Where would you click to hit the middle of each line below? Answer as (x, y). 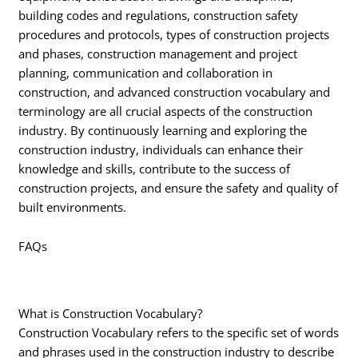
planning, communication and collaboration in (146, 72)
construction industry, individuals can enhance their (161, 149)
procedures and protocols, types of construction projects (174, 34)
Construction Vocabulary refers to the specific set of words (179, 332)
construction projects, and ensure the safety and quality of (179, 187)
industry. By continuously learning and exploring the (163, 130)
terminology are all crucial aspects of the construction (166, 111)
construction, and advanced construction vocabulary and (175, 91)
